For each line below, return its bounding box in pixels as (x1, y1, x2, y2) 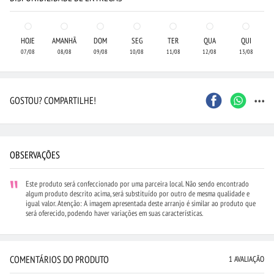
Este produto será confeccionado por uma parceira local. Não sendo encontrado (26, 179, 249, 189)
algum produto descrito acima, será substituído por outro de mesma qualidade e (26, 188, 250, 199)
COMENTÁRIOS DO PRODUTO (10, 253, 109, 265)
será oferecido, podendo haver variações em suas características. (26, 208, 203, 218)
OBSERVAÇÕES (10, 149, 60, 161)
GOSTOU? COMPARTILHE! (10, 94, 96, 106)
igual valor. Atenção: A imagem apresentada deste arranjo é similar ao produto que (26, 198, 256, 209)
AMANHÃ (52, 35, 77, 46)
